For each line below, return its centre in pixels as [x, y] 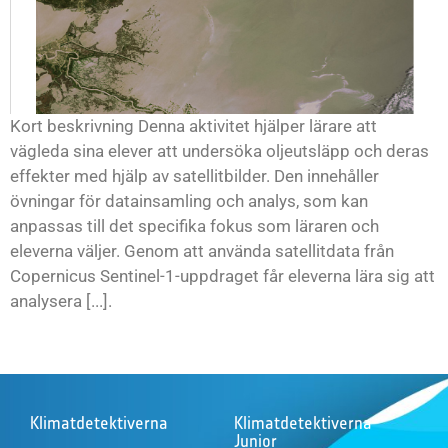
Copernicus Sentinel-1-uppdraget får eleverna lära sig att [222, 275]
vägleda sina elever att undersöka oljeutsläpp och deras [219, 150]
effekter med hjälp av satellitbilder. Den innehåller [194, 175]
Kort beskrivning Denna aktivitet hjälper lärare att [193, 125]
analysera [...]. [61, 300]
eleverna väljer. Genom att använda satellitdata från [202, 250]
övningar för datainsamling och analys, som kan [189, 200]
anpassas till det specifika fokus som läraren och [194, 225]
